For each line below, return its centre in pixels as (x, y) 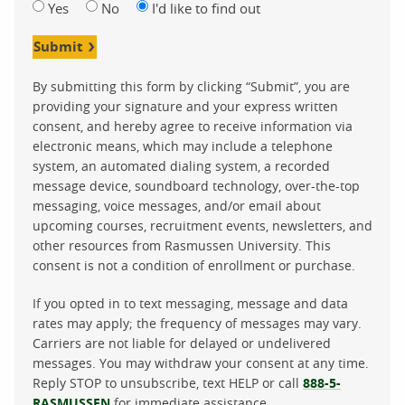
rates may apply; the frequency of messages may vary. (197, 323)
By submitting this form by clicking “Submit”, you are (191, 86)
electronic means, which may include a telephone (183, 146)
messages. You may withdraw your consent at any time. (201, 363)
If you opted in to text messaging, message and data (190, 303)
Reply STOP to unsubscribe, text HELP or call (168, 382)
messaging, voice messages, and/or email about (177, 205)
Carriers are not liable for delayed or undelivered (182, 343)
